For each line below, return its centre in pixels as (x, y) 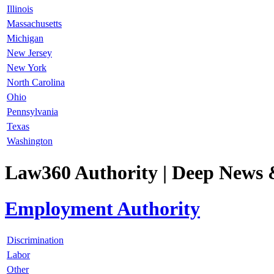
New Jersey (29, 53)
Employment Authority (102, 208)
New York (27, 67)
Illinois (20, 9)
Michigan (25, 38)
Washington (30, 141)
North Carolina (36, 82)
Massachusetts (34, 23)
